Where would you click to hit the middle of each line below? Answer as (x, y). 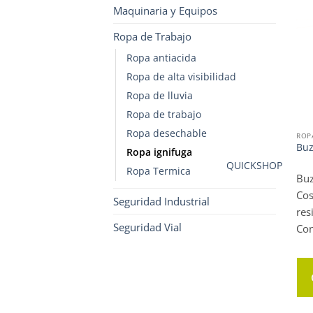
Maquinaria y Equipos (165, 10)
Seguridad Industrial (161, 201)
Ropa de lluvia (160, 95)
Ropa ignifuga (159, 152)
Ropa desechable (167, 133)
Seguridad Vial (147, 227)
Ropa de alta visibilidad (181, 77)
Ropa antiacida (161, 58)
